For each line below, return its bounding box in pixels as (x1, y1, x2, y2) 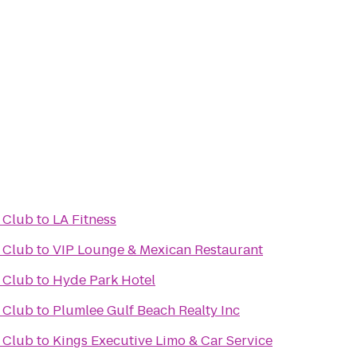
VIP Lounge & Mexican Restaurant (53, 241, 263, 259)
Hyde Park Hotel (53, 271, 155, 289)
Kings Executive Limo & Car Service (53, 331, 273, 350)
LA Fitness (53, 210, 116, 229)
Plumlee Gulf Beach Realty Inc (53, 301, 240, 320)
